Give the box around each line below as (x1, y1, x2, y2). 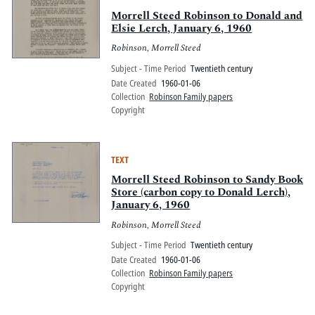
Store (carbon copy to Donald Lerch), (111, 184, 291, 200)
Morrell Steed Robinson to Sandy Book (111, 171, 304, 188)
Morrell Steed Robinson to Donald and (111, 7, 303, 24)
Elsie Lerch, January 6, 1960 (111, 20, 252, 37)
